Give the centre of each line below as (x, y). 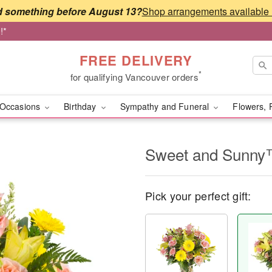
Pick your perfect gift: (198, 195)
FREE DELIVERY (136, 60)
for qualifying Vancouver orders (134, 76)
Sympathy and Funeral (166, 106)
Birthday (81, 106)
